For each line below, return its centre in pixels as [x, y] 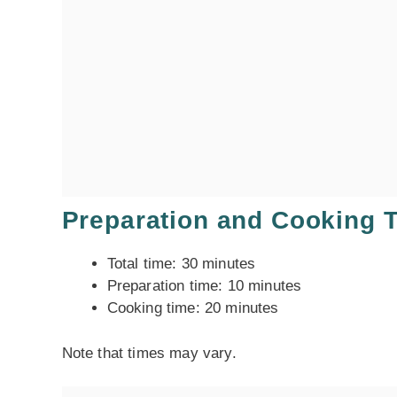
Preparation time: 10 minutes [204, 286]
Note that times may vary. [149, 353]
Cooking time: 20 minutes [193, 308]
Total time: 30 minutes [181, 264]
